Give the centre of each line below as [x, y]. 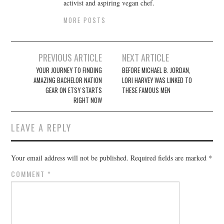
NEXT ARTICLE [146, 57]
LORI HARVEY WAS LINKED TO [157, 80]
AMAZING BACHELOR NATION [67, 80]
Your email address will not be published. [70, 158]
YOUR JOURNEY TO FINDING [69, 70]
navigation [35, 72]
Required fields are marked [170, 158]
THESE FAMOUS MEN [146, 90]
